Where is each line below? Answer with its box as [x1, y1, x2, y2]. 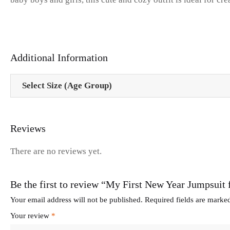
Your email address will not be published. [10, 196, 143, 204]
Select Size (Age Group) [22, 80, 112, 90]
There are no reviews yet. [10, 146, 102, 157]
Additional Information [10, 51, 108, 63]
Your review [10, 212, 51, 220]
